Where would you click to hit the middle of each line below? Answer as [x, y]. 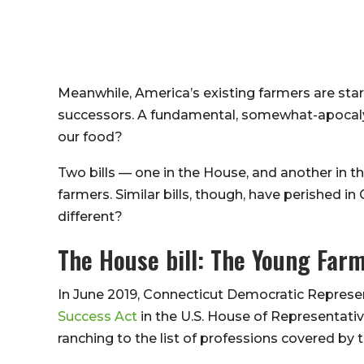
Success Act [97, 316]
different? [90, 216]
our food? [90, 136]
